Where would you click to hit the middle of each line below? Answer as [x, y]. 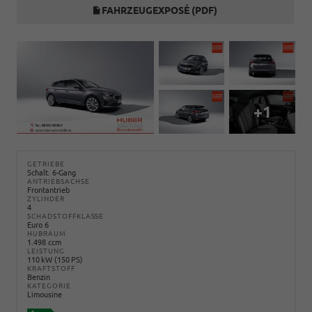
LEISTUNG [46, 251]
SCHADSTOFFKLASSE [66, 216]
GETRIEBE [46, 164]
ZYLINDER [46, 198]
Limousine [45, 294]
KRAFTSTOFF [51, 268]
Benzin [39, 277]
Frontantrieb [48, 190]
